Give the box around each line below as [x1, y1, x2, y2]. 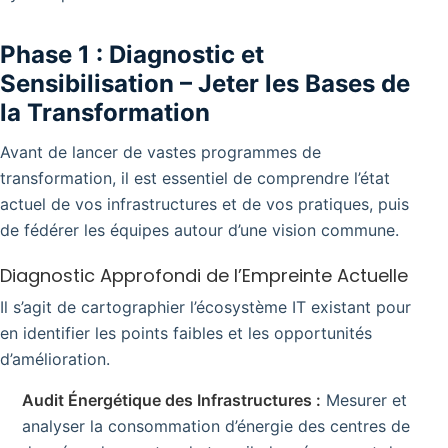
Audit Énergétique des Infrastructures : [22, 389, 321, 410]
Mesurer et [321, 389, 407, 410]
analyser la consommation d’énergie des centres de [22, 415, 410, 436]
